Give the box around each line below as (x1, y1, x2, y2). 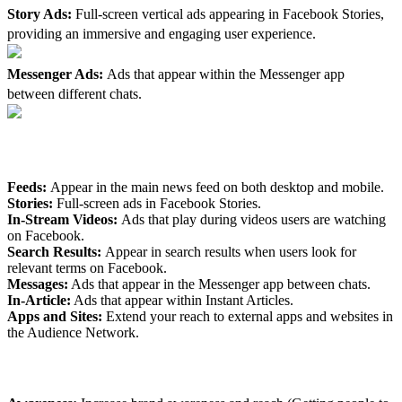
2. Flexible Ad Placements (7, 146, 179, 165)
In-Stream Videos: (7, 212, 121, 228)
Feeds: (7, 179, 50, 196)
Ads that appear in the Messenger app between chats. (68, 276, 371, 293)
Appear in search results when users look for (105, 244, 356, 260)
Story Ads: (7, 6, 75, 22)
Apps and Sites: (7, 309, 102, 325)
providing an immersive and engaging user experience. (7, 26, 316, 42)
